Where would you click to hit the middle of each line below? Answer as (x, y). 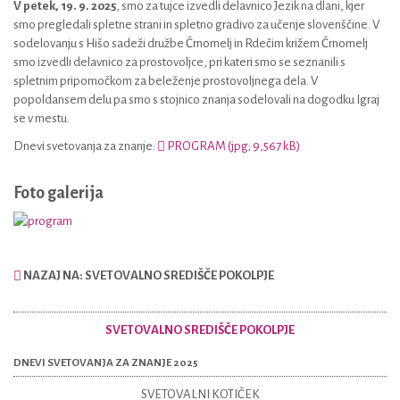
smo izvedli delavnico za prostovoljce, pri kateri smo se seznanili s (179, 62)
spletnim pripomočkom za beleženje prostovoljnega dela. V (166, 81)
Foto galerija (58, 193)
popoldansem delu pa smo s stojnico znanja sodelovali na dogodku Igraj (196, 100)
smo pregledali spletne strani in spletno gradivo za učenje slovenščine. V (196, 25)
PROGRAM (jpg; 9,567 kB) (233, 146)
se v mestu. (42, 118)
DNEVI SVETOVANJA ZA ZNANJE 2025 (106, 363)
